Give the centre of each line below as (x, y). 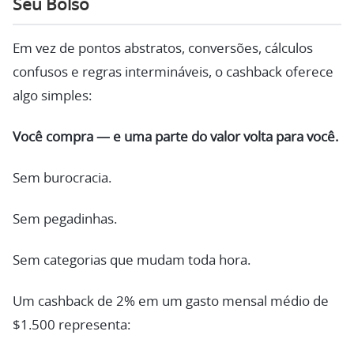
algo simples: (52, 96)
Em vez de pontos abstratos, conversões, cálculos (163, 49)
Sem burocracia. (62, 179)
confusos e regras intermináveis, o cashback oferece (173, 73)
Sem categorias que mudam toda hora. (132, 261)
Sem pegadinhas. (65, 220)
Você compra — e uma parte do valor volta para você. (175, 137)
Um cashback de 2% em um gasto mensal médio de (171, 302)
